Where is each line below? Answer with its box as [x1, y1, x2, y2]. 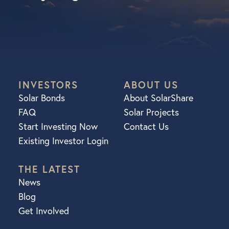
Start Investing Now [18, 121, 98, 132]
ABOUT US [124, 78, 179, 91]
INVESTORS [18, 78, 79, 91]
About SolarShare [124, 92, 193, 104]
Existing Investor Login [18, 135, 108, 147]
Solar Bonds [18, 92, 65, 104]
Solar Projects [124, 106, 179, 118]
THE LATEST [18, 163, 81, 175]
